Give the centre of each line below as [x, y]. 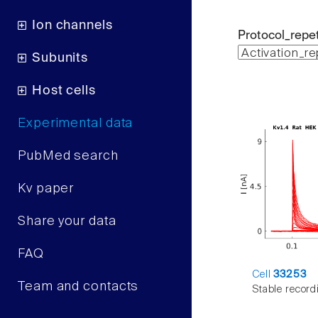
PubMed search [68, 157]
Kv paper [46, 189]
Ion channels [72, 26]
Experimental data [76, 124]
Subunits [60, 59]
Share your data [67, 222]
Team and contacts [78, 287]
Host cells [64, 91]
